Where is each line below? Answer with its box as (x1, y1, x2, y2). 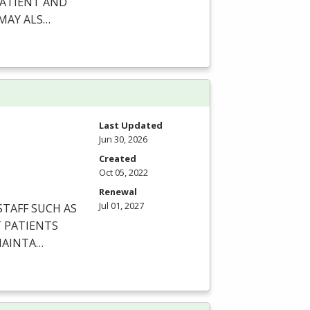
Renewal (99, 185, 137, 198)
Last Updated (99, 118, 163, 131)
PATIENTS (4, 218, 58, 234)
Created (99, 152, 136, 165)
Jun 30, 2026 (99, 132, 147, 145)
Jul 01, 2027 (99, 199, 144, 212)
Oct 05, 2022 (99, 165, 148, 179)
